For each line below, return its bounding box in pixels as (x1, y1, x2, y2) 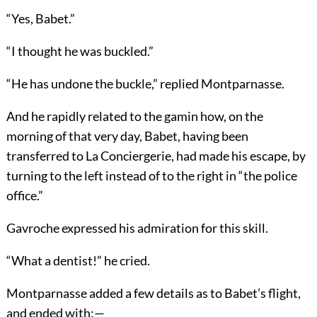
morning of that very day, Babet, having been (6, 127, 248, 144)
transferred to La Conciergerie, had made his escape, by (6, 147, 306, 163)
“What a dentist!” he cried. (6, 252, 150, 268)
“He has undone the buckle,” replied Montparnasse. (6, 75, 284, 91)
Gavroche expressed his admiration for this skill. (6, 219, 268, 236)
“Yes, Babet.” (6, 10, 75, 26)
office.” (6, 187, 43, 203)
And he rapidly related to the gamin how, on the (6, 108, 263, 124)
